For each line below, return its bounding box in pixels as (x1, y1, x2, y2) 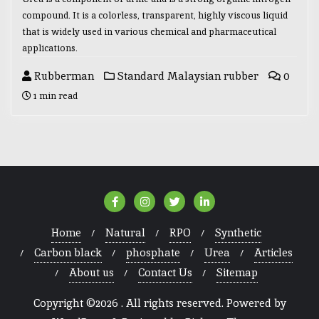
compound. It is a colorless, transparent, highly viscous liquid (22, 9, 288, 21)
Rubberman (31, 68, 94, 83)
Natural (105, 226, 145, 240)
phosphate (125, 246, 180, 260)
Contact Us (137, 266, 192, 280)
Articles (253, 246, 293, 260)
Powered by (226, 296, 286, 310)
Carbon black (33, 246, 102, 260)
